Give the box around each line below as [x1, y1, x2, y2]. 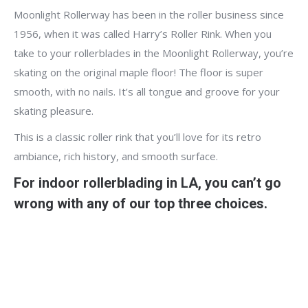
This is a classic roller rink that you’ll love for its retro [14, 130, 261, 144]
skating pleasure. [14, 104, 93, 118]
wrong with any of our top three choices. [14, 195, 267, 212]
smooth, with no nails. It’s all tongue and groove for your [14, 85, 280, 99]
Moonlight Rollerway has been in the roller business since [14, 8, 284, 22]
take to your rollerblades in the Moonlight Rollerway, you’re [14, 46, 294, 60]
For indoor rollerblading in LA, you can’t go [14, 175, 281, 192]
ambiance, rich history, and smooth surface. [14, 149, 218, 164]
